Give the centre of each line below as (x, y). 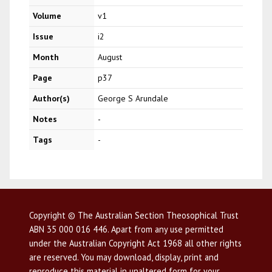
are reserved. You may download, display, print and (124, 257)
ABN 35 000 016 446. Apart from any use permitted (126, 229)
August (110, 57)
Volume (47, 16)
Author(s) (52, 99)
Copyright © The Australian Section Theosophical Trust (134, 216)
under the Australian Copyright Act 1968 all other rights (135, 243)
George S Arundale (133, 99)
